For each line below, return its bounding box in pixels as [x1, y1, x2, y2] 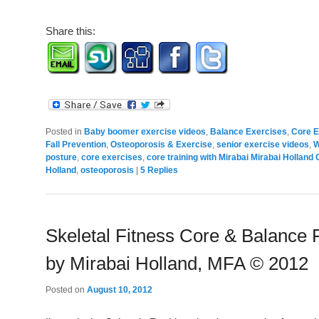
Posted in [46, 126, 82, 137]
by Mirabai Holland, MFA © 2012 [46, 253, 308, 275]
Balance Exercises [210, 126, 287, 137]
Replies [145, 164, 178, 175]
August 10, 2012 [87, 285, 152, 296]
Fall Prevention [46, 139, 106, 150]
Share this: [46, 24, 95, 37]
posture [46, 152, 77, 162]
